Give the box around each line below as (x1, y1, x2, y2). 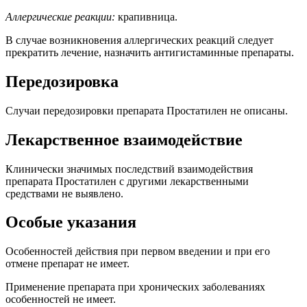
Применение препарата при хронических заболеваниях (5, 281, 265, 293)
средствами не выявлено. (5, 187, 123, 199)
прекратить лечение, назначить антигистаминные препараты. (5, 46, 294, 58)
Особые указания (5, 213, 136, 232)
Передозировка (5, 72, 119, 90)
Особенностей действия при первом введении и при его (5, 245, 270, 258)
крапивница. (115, 10, 177, 23)
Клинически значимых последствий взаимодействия (5, 162, 253, 175)
